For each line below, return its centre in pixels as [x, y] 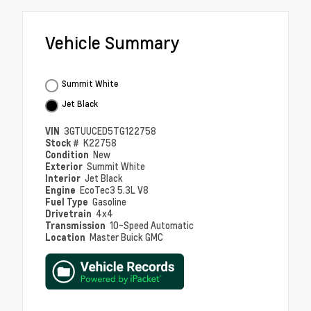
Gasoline [110, 202]
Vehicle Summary [112, 42]
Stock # [63, 142]
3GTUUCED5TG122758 [110, 131]
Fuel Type [68, 201]
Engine [61, 190]
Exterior [65, 166]
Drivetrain [69, 213]
